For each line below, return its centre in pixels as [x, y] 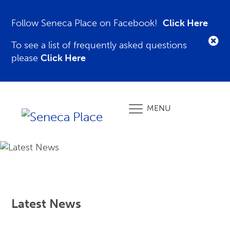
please [26, 58]
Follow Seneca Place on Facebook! [87, 23]
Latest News [46, 204]
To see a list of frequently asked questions [99, 45]
